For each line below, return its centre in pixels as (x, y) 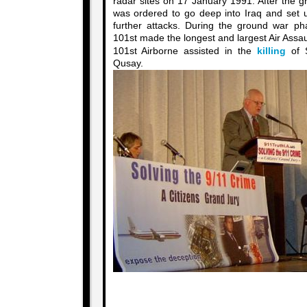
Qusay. (128, 63)
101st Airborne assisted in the (185, 51)
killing (271, 51)
